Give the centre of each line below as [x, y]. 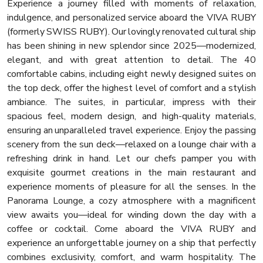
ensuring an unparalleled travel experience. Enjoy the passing [131, 131]
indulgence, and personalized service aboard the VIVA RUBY [131, 18]
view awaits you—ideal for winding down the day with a [131, 215]
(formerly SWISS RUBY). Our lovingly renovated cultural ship [131, 32]
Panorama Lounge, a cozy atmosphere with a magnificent [131, 201]
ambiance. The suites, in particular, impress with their [131, 102]
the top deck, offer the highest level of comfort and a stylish [131, 88]
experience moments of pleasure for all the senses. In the [131, 187]
